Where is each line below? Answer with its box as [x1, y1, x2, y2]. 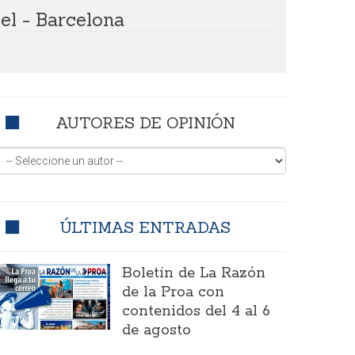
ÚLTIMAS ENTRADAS [59, 217, 231, 238]
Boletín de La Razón [122, 264, 265, 284]
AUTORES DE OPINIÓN [55, 113, 235, 133]
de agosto [122, 321, 191, 341]
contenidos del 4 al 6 [122, 302, 270, 322]
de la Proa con [122, 283, 224, 303]
